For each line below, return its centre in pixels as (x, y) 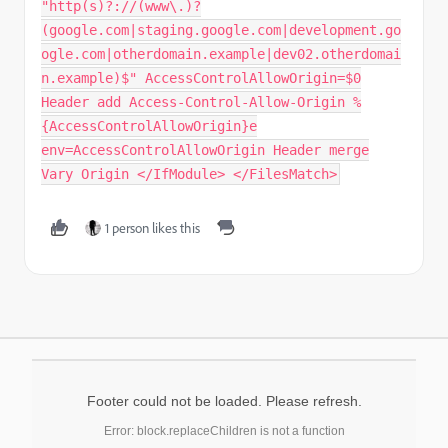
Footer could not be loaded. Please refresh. (224, 400)
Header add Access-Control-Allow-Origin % (201, 101)
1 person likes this (152, 227)
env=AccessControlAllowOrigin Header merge (205, 149)
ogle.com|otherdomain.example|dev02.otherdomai (221, 53)
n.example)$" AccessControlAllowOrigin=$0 (201, 77)
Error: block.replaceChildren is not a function (224, 430)
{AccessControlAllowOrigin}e (149, 125)
